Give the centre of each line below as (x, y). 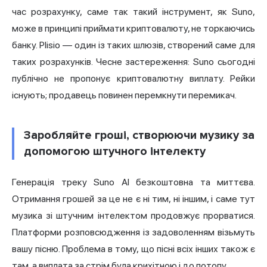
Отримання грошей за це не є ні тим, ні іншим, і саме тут (133, 199)
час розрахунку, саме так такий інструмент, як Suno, (133, 12)
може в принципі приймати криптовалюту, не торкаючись (133, 29)
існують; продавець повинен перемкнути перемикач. (124, 95)
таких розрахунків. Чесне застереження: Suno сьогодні (133, 62)
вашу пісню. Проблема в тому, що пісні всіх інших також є (133, 249)
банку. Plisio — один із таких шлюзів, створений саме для (133, 45)
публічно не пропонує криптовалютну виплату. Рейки (133, 79)
